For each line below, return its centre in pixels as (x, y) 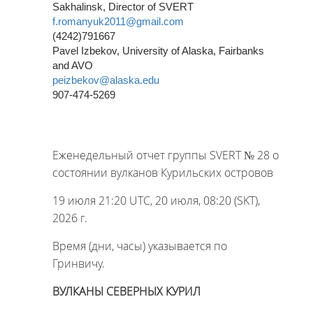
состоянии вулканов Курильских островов (163, 173)
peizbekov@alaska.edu (106, 80)
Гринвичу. (79, 263)
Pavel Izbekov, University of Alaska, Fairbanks (158, 51)
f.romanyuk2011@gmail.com (118, 21)
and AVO (73, 65)
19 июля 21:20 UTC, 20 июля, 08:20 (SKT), (156, 201)
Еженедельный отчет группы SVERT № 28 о (166, 155)
